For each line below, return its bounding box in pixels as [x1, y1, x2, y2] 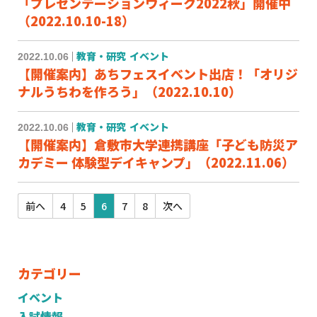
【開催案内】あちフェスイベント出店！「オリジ [18, 64, 298, 83]
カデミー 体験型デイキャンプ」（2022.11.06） [18, 153, 294, 172]
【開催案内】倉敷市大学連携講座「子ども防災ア [18, 135, 298, 154]
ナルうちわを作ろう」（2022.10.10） [18, 82, 241, 101]
